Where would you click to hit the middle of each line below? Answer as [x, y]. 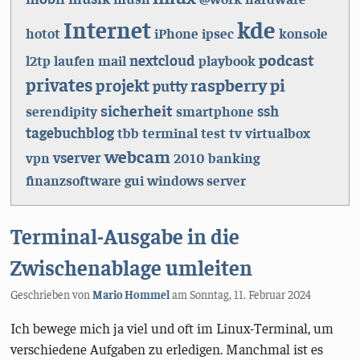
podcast [286, 59]
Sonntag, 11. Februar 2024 [251, 294]
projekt [122, 85]
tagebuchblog [70, 133]
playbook [227, 61]
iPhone [176, 33]
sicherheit [136, 110]
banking [233, 158]
